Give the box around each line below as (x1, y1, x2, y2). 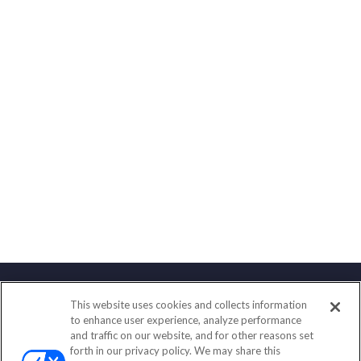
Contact (156, 303, 205, 320)
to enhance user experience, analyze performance (70, 313, 302, 326)
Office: (122, 334, 161, 347)
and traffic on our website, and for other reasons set (70, 329, 314, 342)
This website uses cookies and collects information (70, 298, 308, 311)
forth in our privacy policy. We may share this (70, 344, 281, 357)
